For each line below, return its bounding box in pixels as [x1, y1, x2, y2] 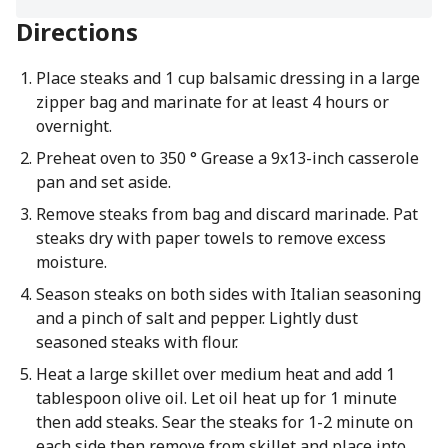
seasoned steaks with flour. [35, 331, 238, 353]
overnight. [35, 115, 112, 137]
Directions [16, 15, 138, 48]
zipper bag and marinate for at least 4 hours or [35, 91, 389, 113]
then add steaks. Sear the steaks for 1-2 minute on [35, 411, 413, 433]
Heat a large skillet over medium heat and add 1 [35, 363, 395, 385]
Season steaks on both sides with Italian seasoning [35, 283, 421, 305]
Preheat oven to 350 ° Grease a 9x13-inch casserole [35, 147, 419, 169]
